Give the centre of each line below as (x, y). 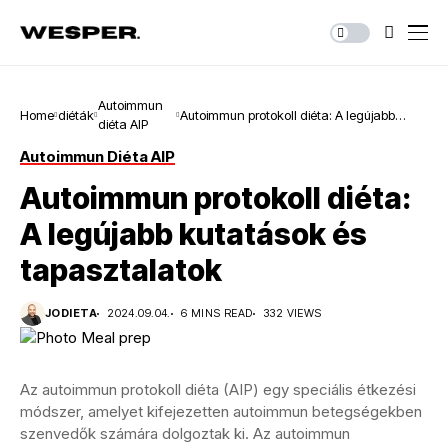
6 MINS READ (216, 313)
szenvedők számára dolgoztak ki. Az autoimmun (185, 433)
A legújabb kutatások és (193, 234)
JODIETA (71, 313)
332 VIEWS (292, 313)
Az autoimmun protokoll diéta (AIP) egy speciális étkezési (218, 389)
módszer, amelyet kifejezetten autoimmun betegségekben (221, 411)
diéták (76, 114)
